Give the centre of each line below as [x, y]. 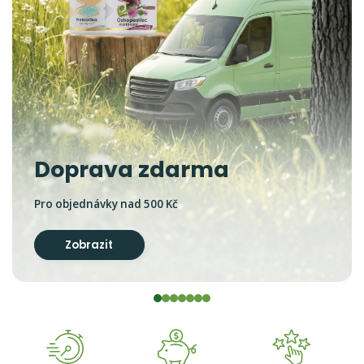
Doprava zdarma [132, 170]
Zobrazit [89, 245]
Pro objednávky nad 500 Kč [106, 204]
